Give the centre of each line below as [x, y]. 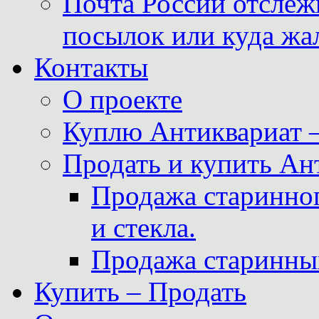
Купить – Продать [140, 292]
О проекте [122, 99]
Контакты [91, 67]
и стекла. [143, 228]
